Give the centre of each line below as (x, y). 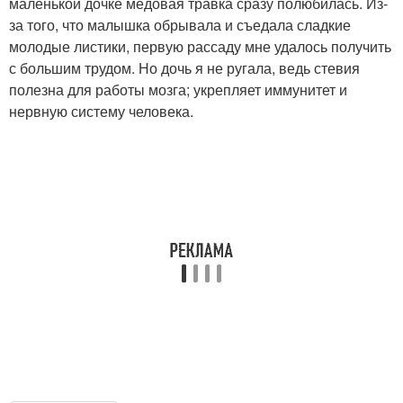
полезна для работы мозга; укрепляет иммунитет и (178, 90)
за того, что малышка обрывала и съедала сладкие (180, 25)
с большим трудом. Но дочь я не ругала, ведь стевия (184, 68)
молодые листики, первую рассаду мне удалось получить (200, 46)
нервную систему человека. (101, 111)
